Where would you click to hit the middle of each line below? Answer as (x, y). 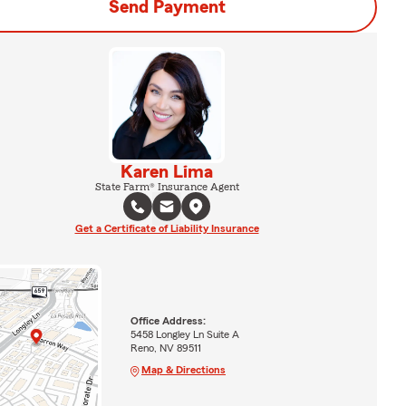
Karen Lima (167, 172)
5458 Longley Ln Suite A (184, 334)
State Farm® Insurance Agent (167, 187)
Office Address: (168, 320)
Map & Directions (183, 369)
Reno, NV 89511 (165, 348)
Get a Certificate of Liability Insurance (167, 228)
